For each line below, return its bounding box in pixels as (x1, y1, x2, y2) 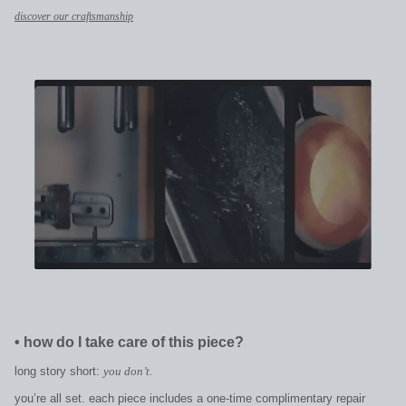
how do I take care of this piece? (24, 334, 247, 351)
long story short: (14, 364, 103, 379)
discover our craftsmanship (14, 10, 133, 24)
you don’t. (103, 364, 152, 379)
